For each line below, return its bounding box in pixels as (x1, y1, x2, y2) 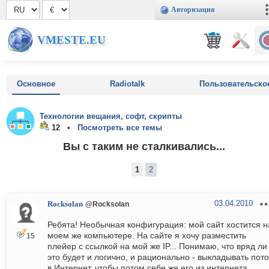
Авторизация (171, 5, 215, 14)
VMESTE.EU (37, 34, 106, 46)
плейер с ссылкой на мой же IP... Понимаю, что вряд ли (47, 241, 267, 252)
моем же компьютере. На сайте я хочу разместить (47, 231, 246, 241)
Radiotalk (110, 79, 145, 88)
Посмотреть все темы (77, 123, 162, 132)
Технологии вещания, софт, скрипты (40, 112, 182, 121)
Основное (17, 79, 55, 88)
